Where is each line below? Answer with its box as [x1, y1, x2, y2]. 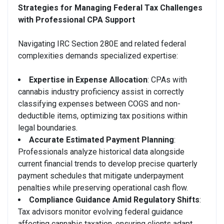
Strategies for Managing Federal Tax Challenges [18, 2, 202, 12]
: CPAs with [147, 74, 187, 84]
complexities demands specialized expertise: [18, 50, 178, 60]
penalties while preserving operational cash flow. [18, 182, 188, 192]
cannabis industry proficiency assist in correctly [18, 86, 184, 96]
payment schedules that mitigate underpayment [18, 170, 183, 180]
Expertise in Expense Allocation [29, 74, 147, 84]
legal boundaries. [18, 122, 77, 132]
